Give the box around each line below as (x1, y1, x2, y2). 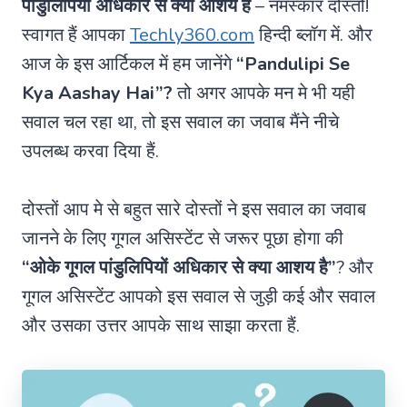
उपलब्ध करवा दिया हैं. (22, 138, 159, 164)
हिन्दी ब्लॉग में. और (254, 22, 372, 47)
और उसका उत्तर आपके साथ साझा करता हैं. (22, 313, 300, 338)
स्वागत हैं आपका (22, 22, 130, 47)
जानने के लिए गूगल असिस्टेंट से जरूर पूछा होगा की (22, 225, 343, 251)
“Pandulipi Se (236, 51, 350, 76)
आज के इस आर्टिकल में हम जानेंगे (22, 51, 236, 76)
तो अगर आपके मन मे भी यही (173, 80, 355, 105)
